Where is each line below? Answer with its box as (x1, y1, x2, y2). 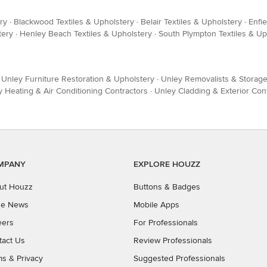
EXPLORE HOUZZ (133, 159, 200, 169)
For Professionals (133, 218, 198, 228)
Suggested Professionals (133, 253, 225, 263)
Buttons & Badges (133, 182, 200, 192)
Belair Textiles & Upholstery (141, 17, 242, 27)
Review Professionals (133, 235, 212, 246)
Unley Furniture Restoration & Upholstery (1, 74, 154, 84)
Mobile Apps (133, 200, 179, 210)
